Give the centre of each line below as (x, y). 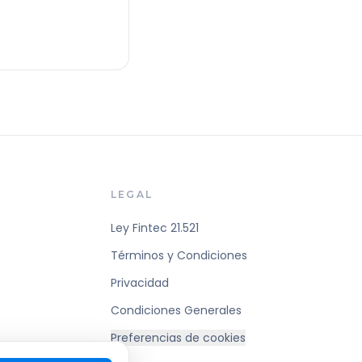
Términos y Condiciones (179, 255)
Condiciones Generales (177, 310)
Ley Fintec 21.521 (155, 228)
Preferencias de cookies (179, 338)
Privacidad (140, 283)
